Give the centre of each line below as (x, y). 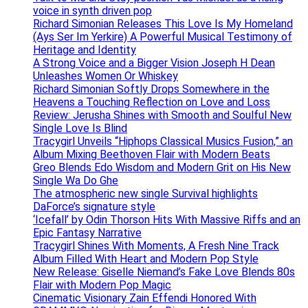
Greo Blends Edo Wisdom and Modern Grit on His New (162, 167)
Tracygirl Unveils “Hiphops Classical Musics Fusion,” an (163, 141)
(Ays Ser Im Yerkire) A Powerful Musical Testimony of (163, 36)
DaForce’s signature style (94, 206)
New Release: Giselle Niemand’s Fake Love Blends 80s (164, 272)
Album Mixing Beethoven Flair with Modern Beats (152, 154)
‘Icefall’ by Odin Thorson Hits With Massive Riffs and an (167, 219)
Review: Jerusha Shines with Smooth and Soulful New (162, 115)
